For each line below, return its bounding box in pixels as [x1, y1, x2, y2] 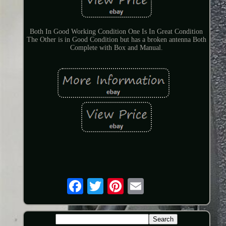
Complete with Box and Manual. [70, 44, 163, 51]
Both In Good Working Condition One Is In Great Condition [30, 28, 203, 35]
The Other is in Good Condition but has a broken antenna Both [26, 36, 206, 43]
